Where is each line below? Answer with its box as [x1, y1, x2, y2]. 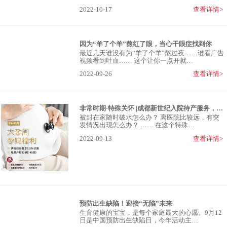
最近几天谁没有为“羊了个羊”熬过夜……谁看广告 [80, 49, 224, 57]
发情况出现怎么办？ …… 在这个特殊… [80, 122, 195, 129]
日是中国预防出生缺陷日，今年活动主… [80, 216, 199, 224]
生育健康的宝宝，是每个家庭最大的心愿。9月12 [80, 209, 222, 216]
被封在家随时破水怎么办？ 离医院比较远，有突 [80, 114, 220, 121]
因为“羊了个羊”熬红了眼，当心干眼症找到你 [80, 40, 212, 48]
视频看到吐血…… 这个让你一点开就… [80, 57, 194, 64]
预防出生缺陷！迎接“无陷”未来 [80, 200, 173, 207]
